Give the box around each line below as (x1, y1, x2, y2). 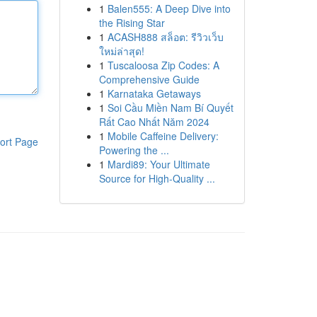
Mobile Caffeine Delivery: (107, 129, 219, 143)
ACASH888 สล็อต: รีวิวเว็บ (107, 30, 224, 44)
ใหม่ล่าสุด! (98, 44, 144, 58)
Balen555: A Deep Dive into (107, 1, 231, 16)
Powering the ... (98, 143, 169, 157)
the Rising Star (98, 16, 165, 30)
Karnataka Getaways (107, 86, 201, 100)
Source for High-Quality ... (98, 171, 215, 185)
